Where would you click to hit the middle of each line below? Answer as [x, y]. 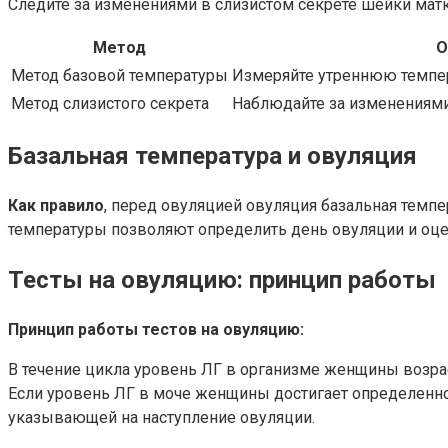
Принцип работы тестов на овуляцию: [156, 330]
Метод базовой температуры [119, 75]
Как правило [56, 206]
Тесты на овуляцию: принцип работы [222, 280]
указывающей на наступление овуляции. [161, 418]
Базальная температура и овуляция [212, 156]
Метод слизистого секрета [110, 103]
